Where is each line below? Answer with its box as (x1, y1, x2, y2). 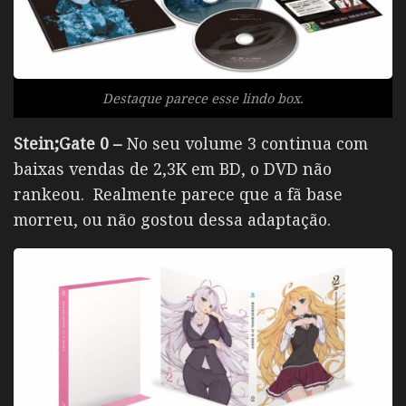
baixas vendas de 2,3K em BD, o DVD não (14, 158, 332, 180)
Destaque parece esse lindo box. (102, 89, 304, 108)
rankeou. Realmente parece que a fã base (14, 183, 343, 206)
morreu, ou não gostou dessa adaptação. (14, 208, 331, 231)
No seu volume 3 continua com (126, 132, 368, 155)
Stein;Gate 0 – (14, 132, 126, 155)
